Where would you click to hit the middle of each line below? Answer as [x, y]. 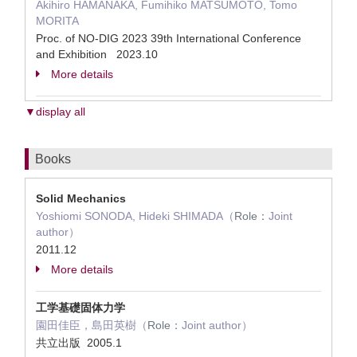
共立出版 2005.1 [80, 343]
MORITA [57, 21]
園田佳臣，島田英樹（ [92, 325]
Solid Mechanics [81, 198]
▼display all [55, 112]
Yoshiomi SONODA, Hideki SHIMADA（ [135, 216]
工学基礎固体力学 [80, 308]
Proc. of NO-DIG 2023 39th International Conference [169, 38]
